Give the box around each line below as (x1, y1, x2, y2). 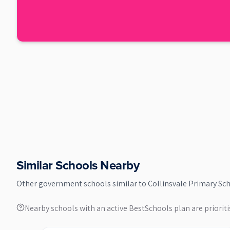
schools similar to (84, 178, 148, 189)
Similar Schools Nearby (16, 156, 140, 175)
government (39, 178, 84, 189)
